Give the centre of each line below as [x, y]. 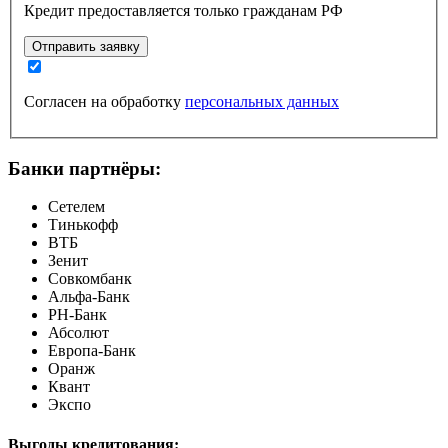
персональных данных [262, 101]
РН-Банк [77, 315]
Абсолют [78, 333]
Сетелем [76, 207]
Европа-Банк [92, 351]
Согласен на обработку [104, 101]
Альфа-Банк [89, 297]
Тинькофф [83, 225]
